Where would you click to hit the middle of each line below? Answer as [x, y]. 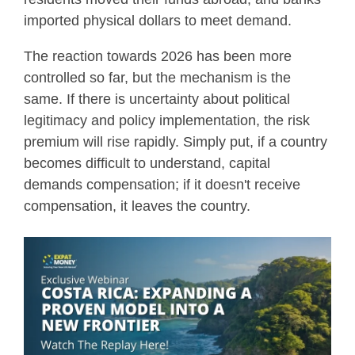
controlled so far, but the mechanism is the [157, 78]
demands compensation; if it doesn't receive [162, 185]
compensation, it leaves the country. [137, 206]
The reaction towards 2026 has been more [158, 57]
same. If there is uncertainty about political [157, 99]
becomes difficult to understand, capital [147, 164]
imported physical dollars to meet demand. [158, 21]
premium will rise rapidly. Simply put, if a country [176, 142]
